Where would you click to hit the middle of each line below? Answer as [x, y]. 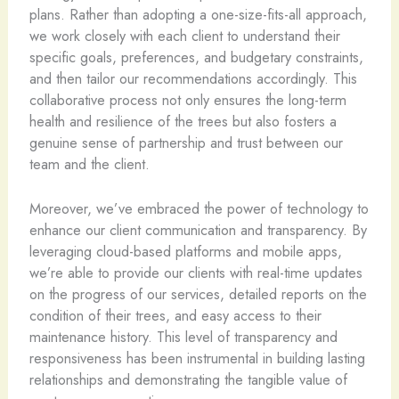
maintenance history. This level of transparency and [183, 337]
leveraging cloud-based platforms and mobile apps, [185, 251]
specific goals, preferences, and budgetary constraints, [196, 57]
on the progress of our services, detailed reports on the [198, 294]
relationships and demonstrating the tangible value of [188, 379]
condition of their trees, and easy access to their [175, 315]
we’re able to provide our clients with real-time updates [195, 273]
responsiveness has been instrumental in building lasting [197, 358]
